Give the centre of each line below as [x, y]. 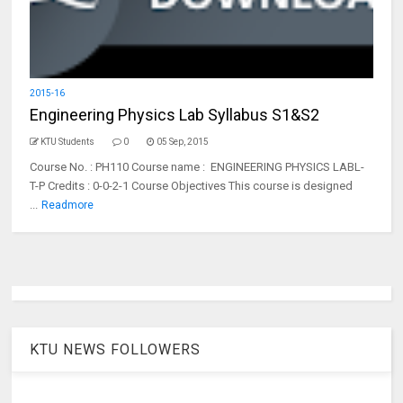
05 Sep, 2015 [183, 142]
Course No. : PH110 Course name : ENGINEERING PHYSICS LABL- [197, 167]
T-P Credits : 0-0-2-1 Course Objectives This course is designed [193, 186]
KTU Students [68, 142]
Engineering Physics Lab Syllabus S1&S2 [175, 115]
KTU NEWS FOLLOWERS [116, 350]
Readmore [68, 205]
